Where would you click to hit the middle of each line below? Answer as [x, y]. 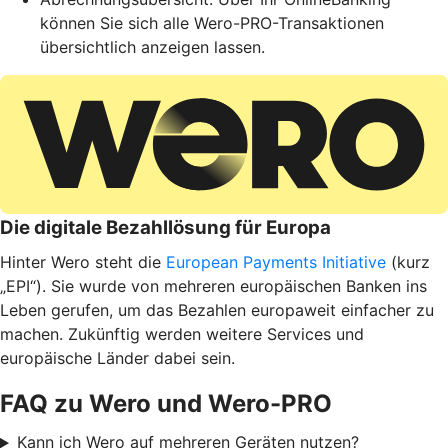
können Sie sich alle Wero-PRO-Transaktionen [212, 23]
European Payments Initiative [276, 262]
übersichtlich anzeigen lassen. [152, 47]
